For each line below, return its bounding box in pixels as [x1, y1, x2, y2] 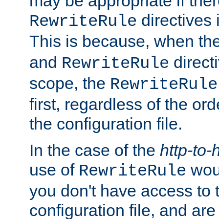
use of [29, 160, 79, 179]
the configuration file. [29, 114, 182, 133]
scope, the [29, 73, 110, 92]
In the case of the [29, 140, 160, 159]
